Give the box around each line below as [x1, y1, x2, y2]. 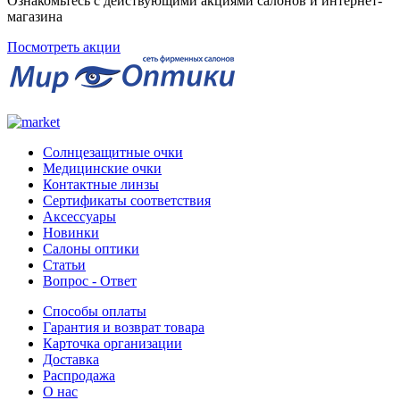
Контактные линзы [43, 177, 159, 193]
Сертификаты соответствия [43, 193, 211, 209]
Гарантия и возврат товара [43, 320, 204, 336]
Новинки [43, 225, 99, 241]
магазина [7, 9, 62, 25]
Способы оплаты [43, 304, 146, 320]
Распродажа [43, 368, 115, 384]
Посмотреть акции [7, 39, 121, 55]
